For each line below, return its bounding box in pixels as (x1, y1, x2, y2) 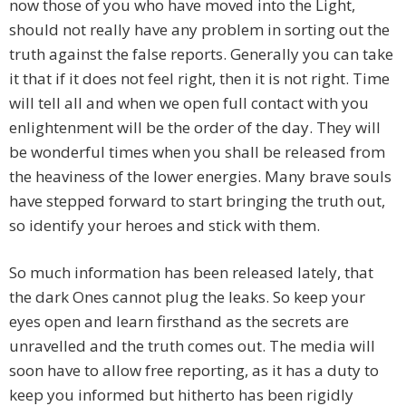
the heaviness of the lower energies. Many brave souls (9, 166, 391, 188)
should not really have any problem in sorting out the (9, 19, 390, 41)
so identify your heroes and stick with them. (9, 215, 320, 237)
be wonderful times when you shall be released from (9, 141, 385, 163)
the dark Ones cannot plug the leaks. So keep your (9, 286, 365, 308)
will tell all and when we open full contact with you (9, 92, 369, 114)
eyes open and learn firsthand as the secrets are (9, 311, 349, 333)
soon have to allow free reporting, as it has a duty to (9, 360, 379, 382)
